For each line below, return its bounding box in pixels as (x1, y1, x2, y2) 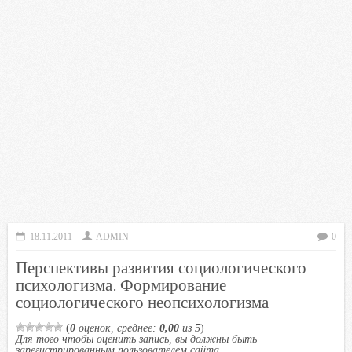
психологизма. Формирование (16, 274, 226, 295)
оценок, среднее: (75, 321, 159, 334)
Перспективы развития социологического (16, 257, 306, 277)
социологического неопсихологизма (16, 291, 269, 312)
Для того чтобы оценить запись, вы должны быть (16, 332, 257, 345)
